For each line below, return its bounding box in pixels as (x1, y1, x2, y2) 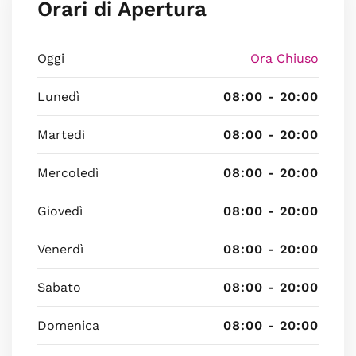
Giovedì (37, 203, 83, 219)
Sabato (37, 280, 81, 295)
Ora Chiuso (250, 51, 319, 66)
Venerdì (37, 242, 83, 257)
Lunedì (37, 89, 79, 104)
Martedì (37, 127, 85, 142)
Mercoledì (37, 165, 99, 180)
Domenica (37, 318, 99, 333)
